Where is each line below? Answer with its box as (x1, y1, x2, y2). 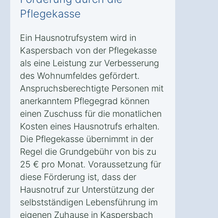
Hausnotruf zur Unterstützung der (20, 184, 154, 195)
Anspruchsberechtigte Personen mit (20, 83, 163, 93)
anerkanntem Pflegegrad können (20, 95, 149, 106)
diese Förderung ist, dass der (20, 171, 136, 182)
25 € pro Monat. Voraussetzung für (20, 159, 161, 169)
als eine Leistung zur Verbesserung (20, 57, 159, 68)
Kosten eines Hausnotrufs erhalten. (20, 121, 160, 131)
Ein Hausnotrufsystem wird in (20, 32, 136, 43)
